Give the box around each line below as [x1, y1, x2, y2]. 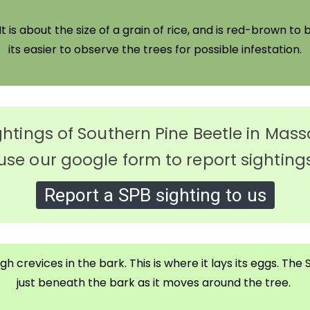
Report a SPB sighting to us [44, 185, 266, 206]
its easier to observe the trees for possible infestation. [8, 42, 302, 58]
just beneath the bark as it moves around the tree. [17, 275, 293, 291]
